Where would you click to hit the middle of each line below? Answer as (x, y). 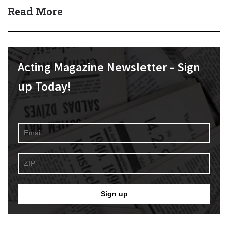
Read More (35, 11)
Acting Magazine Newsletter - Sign (109, 67)
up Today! (45, 86)
